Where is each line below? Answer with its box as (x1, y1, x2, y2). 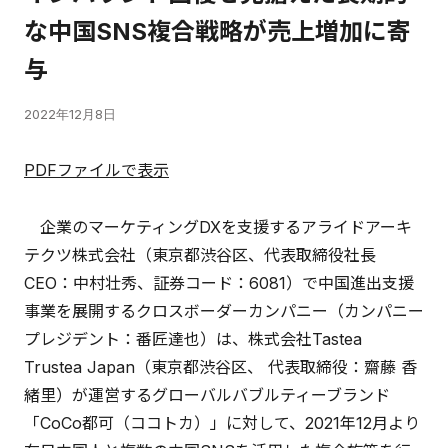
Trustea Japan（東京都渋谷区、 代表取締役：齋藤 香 (24, 356, 417, 377)
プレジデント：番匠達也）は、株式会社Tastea (24, 328, 362, 349)
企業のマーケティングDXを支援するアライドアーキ (24, 216, 412, 237)
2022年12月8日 (24, 105, 116, 122)
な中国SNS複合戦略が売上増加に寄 (24, 16, 411, 46)
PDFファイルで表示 (24, 159, 169, 180)
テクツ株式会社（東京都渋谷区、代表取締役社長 (24, 244, 376, 265)
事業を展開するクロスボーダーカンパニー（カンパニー (24, 300, 424, 321)
